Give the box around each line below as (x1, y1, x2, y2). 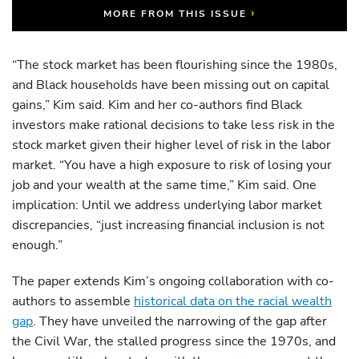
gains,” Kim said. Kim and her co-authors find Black (12, 96, 302, 114)
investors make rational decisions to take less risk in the (12, 116, 335, 134)
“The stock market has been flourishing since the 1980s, (12, 56, 337, 74)
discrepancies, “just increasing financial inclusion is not (12, 216, 325, 234)
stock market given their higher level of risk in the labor (12, 136, 331, 154)
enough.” (12, 236, 63, 254)
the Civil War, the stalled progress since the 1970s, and (12, 333, 336, 350)
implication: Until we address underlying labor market (12, 196, 322, 214)
